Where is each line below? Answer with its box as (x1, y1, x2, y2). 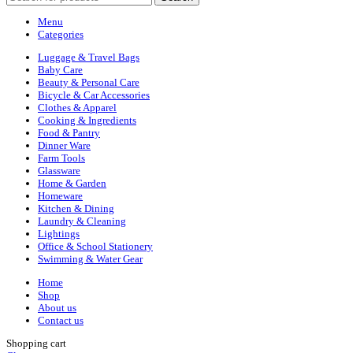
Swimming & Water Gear (38, 253, 143, 266)
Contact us (38, 314, 84, 326)
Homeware (38, 190, 83, 203)
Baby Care (38, 64, 83, 76)
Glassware (38, 165, 80, 177)
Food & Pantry (38, 127, 100, 139)
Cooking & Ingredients (38, 114, 136, 127)
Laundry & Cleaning (38, 215, 126, 228)
